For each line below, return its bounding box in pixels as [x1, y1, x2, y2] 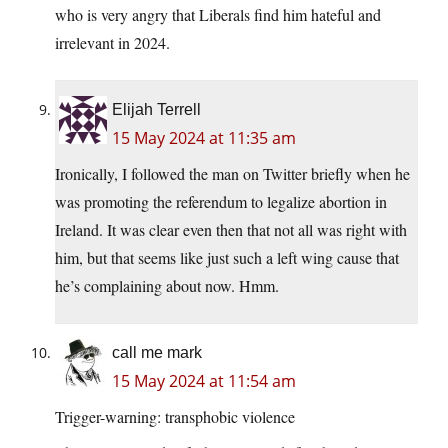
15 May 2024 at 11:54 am [112, 370, 296, 393]
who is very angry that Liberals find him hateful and [55, 4, 381, 26]
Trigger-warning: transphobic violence [55, 406, 295, 428]
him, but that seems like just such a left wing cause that [55, 247, 399, 269]
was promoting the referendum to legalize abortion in [55, 191, 387, 213]
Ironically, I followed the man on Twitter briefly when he [55, 163, 410, 185]
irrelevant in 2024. [55, 32, 170, 54]
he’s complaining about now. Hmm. [55, 275, 279, 297]
